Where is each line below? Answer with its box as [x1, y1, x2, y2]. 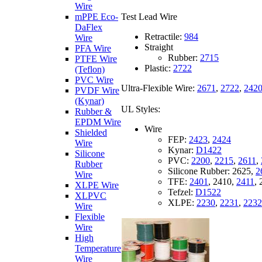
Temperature [75, 243, 121, 253]
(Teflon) [75, 64, 105, 74]
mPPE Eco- [75, 12, 118, 22]
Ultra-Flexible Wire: [121, 82, 197, 93]
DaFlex [75, 22, 102, 32]
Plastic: [144, 63, 173, 73]
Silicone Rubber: [168, 166, 232, 176]
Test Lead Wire [121, 11, 177, 22]
